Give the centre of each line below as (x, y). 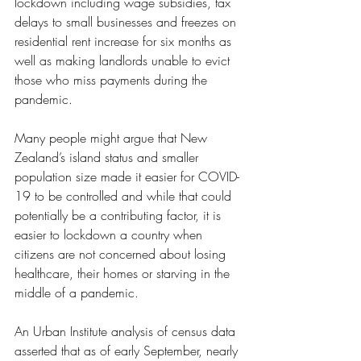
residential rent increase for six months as (125, 41)
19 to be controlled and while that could (125, 196)
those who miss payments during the (113, 80)
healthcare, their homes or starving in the (124, 274)
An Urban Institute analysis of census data (127, 332)
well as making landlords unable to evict (124, 61)
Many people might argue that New (113, 138)
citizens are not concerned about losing (122, 254)
